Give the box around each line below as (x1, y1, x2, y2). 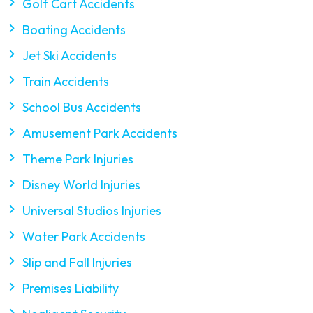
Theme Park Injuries (22, 151, 133, 168)
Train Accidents (22, 73, 109, 90)
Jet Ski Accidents (22, 48, 117, 64)
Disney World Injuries (22, 177, 140, 194)
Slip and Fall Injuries (22, 254, 132, 271)
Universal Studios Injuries (22, 203, 161, 219)
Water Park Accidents (22, 228, 145, 245)
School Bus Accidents (22, 99, 141, 116)
